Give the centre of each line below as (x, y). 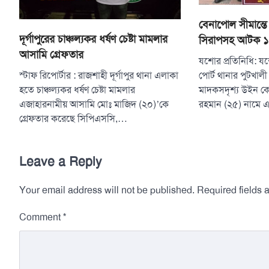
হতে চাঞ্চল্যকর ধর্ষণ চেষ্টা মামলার (77, 90)
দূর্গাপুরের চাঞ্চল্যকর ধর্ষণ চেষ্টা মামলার (93, 39)
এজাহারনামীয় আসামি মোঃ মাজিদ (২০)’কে (94, 105)
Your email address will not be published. (107, 191)
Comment (41, 218)
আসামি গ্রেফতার (51, 55)
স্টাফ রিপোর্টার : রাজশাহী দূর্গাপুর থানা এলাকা (99, 76)
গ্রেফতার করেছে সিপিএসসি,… (73, 119)
